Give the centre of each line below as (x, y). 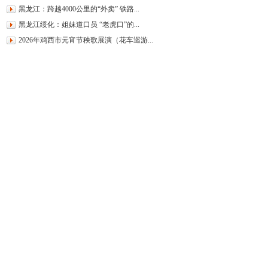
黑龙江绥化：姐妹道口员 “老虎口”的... (79, 25)
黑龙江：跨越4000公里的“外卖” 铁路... (79, 9)
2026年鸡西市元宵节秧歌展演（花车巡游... (86, 40)
